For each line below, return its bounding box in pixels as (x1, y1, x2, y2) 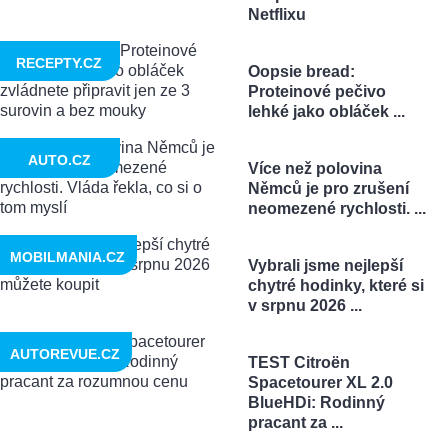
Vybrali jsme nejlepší (247, 256, 403, 274)
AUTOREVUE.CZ (10, 345, 120, 362)
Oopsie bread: (247, 62, 355, 80)
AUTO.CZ (27, 151, 91, 168)
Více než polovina (247, 159, 382, 177)
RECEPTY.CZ (16, 54, 102, 71)
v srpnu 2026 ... (247, 296, 362, 314)
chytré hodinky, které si (247, 276, 424, 294)
